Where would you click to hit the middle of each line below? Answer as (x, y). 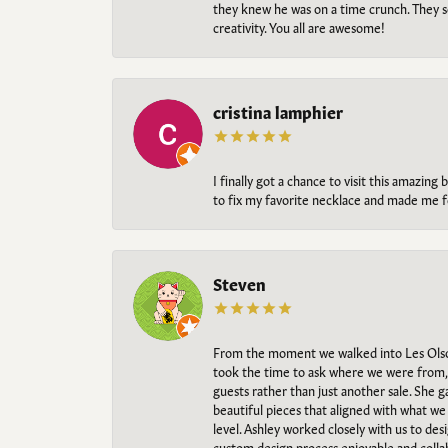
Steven (239, 283)
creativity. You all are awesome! (299, 27)
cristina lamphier (278, 111)
